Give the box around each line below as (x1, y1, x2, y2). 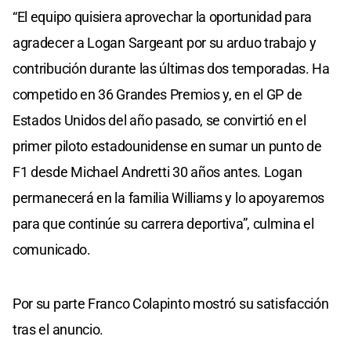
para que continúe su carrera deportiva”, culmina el (13, 215, 314, 233)
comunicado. (13, 241, 91, 259)
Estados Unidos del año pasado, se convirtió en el (13, 112, 306, 129)
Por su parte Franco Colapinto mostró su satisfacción (13, 295, 329, 313)
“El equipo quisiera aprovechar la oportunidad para (13, 9, 313, 26)
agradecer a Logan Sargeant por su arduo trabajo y (13, 34, 317, 52)
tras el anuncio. (13, 321, 104, 338)
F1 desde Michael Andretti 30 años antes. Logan (13, 164, 302, 181)
